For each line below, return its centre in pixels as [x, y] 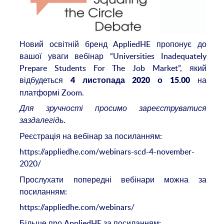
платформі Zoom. [52, 92]
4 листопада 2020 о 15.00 [130, 80]
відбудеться [45, 80]
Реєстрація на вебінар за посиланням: [91, 136]
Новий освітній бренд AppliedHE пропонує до [113, 44]
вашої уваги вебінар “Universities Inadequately [113, 56]
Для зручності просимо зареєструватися [113, 108]
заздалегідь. [43, 120]
